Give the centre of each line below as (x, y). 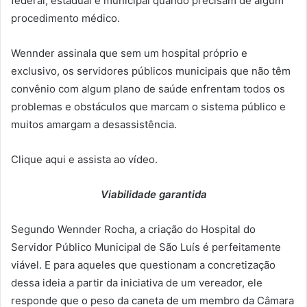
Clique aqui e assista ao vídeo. (84, 160)
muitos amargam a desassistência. (94, 125)
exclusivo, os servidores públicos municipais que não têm (151, 71)
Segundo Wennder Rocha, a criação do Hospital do (133, 230)
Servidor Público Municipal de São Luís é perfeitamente (146, 247)
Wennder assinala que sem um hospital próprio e (129, 53)
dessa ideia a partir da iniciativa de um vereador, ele (137, 283)
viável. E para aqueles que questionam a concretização (143, 265)
